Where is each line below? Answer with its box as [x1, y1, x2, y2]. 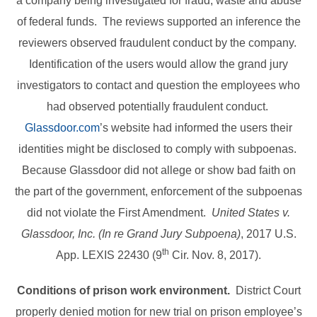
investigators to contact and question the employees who [17, 79, 300, 92]
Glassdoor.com [25, 122, 100, 134]
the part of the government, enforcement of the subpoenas [15, 185, 302, 198]
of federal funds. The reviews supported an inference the [16, 16, 301, 28]
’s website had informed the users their [100, 122, 292, 134]
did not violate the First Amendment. [27, 207, 212, 219]
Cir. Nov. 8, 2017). [169, 249, 261, 262]
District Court [229, 284, 301, 297]
